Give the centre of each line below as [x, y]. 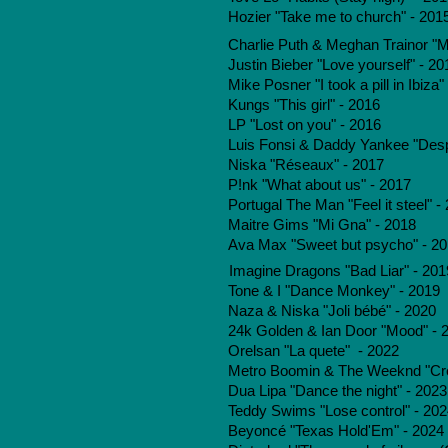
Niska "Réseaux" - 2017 [306, 165]
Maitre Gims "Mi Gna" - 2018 [322, 225]
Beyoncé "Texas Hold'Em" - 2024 [336, 431]
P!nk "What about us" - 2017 [319, 185]
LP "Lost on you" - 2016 [304, 125]
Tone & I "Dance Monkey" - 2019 [334, 291]
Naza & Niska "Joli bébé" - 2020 [332, 311]
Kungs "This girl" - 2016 [304, 105]
